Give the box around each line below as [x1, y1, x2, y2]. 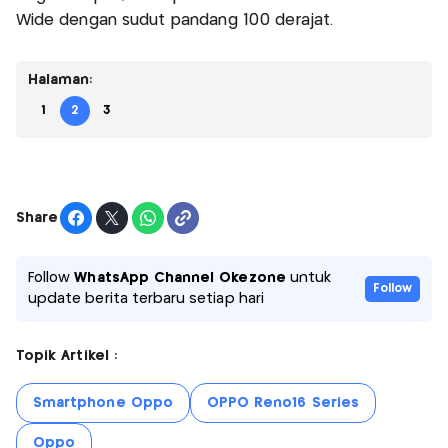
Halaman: [28, 73, 93, 88]
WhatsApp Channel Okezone [74, 271, 286, 286]
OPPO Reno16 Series [206, 396, 359, 411]
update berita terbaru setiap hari [28, 292, 264, 307]
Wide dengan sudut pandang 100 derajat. [16, 13, 334, 29]
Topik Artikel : [16, 349, 117, 364]
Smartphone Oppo [33, 396, 173, 411]
